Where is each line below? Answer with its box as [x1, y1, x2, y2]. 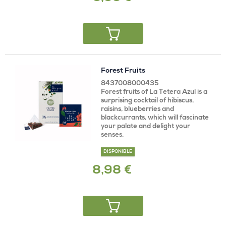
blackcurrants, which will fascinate [101, 115, 209, 122]
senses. [101, 132, 124, 139]
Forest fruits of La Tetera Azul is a [101, 89, 207, 96]
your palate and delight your [101, 123, 190, 130]
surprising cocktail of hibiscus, [101, 97, 194, 104]
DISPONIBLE [103, 149, 132, 154]
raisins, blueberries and [101, 106, 174, 113]
